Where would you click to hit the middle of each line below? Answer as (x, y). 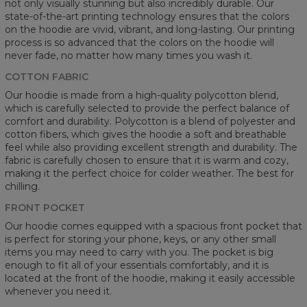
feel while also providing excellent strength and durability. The (151, 147)
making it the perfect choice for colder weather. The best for (149, 173)
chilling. (22, 186)
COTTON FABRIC (47, 76)
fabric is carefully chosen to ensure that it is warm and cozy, (147, 160)
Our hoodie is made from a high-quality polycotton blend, (142, 95)
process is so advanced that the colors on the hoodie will (139, 42)
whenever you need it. (58, 291)
